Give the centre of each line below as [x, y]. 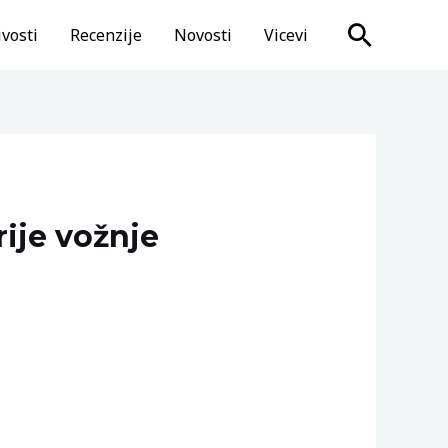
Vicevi [286, 35]
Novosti [203, 35]
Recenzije [106, 35]
